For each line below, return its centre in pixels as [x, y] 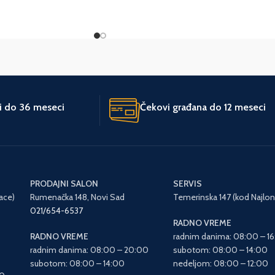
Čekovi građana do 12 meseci [203, 107]
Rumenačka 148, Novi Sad [77, 197]
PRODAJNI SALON [64, 183]
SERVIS [188, 183]
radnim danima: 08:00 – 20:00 [89, 250]
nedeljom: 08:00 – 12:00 [222, 263]
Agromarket [60, 40]
